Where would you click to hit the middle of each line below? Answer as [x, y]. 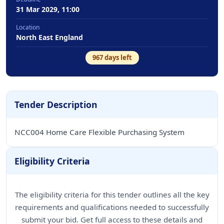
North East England [49, 37]
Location [28, 27]
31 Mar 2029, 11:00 [48, 9]
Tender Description [56, 104]
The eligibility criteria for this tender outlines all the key [112, 194]
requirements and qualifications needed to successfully [112, 207]
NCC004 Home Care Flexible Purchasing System [99, 132]
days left [117, 57]
